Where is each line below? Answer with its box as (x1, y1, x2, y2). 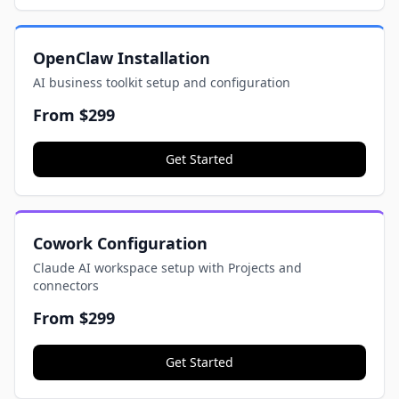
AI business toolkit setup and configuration (33, 74, 290, 91)
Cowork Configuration (33, 232, 208, 254)
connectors (33, 277, 99, 294)
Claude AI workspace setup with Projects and (33, 259, 302, 276)
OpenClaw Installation (33, 47, 210, 69)
